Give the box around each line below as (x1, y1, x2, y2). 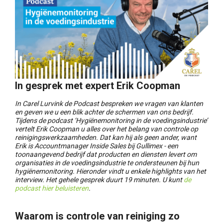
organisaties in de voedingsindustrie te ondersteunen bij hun (15, 158, 199, 167)
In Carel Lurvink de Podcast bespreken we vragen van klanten (15, 99, 203, 108)
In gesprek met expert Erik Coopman (15, 79, 180, 92)
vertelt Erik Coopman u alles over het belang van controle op (15, 124, 198, 133)
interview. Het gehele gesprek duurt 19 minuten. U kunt (15, 175, 184, 184)
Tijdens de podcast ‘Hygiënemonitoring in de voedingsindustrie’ (15, 116, 208, 124)
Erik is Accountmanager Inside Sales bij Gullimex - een (15, 141, 178, 150)
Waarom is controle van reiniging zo (15, 210, 180, 222)
